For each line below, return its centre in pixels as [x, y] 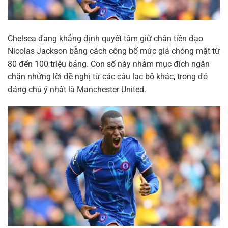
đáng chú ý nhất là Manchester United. [77, 89]
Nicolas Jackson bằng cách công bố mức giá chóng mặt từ [114, 51]
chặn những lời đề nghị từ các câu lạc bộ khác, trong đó [108, 76]
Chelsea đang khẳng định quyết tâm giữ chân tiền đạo [105, 38]
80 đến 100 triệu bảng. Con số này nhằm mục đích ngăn [109, 64]
